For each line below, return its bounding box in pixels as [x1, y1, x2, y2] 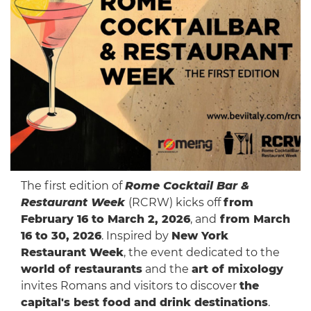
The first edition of [20, 179, 125, 193]
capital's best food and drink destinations [20, 296, 268, 310]
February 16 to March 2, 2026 [20, 212, 190, 226]
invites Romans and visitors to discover [20, 279, 239, 293]
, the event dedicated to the [123, 246, 280, 260]
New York [171, 229, 228, 243]
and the [142, 262, 192, 276]
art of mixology [191, 262, 283, 276]
